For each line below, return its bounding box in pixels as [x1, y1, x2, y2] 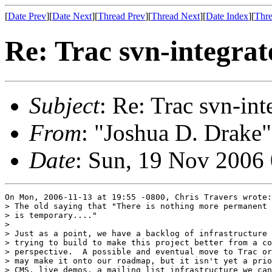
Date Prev [8, 11, 46, 21]
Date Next [52, 11, 92, 21]
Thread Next [151, 11, 200, 21]
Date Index [206, 11, 248, 21]
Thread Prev [98, 11, 145, 21]
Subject [29, 92, 100, 118]
